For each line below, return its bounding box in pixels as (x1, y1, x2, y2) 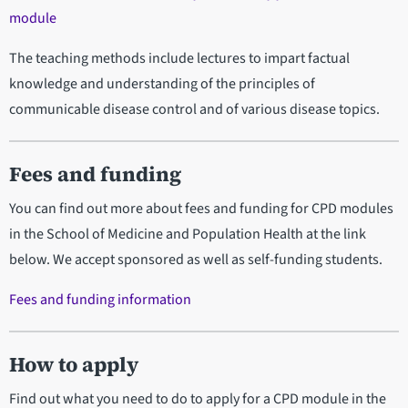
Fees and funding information (9, 290, 191, 311)
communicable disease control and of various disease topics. (9, 99, 380, 120)
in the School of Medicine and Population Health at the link (9, 224, 366, 245)
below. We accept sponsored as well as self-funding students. (9, 250, 382, 270)
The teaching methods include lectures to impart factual (9, 48, 350, 69)
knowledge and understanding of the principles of (9, 74, 315, 95)
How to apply (9, 351, 138, 380)
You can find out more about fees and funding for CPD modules (9, 199, 393, 219)
